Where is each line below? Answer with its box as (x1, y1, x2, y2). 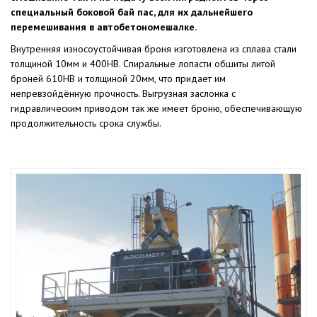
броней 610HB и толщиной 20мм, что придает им (11, 71, 226, 85)
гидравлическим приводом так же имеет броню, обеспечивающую (11, 101, 302, 115)
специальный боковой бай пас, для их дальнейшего (11, 5, 253, 18)
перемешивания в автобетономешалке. (11, 20, 197, 33)
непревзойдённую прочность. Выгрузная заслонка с (11, 86, 236, 100)
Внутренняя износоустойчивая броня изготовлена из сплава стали (11, 42, 296, 55)
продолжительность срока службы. (11, 116, 161, 129)
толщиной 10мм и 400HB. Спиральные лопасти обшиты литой (11, 57, 275, 70)
